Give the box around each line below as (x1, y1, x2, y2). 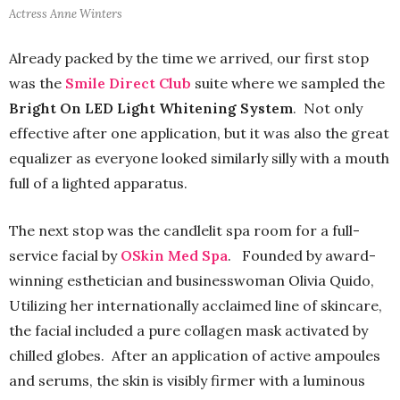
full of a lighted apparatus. (9, 174, 187, 193)
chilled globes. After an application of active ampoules (9, 346, 380, 365)
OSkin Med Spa (121, 246, 228, 265)
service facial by (9, 246, 121, 265)
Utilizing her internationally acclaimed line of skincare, (9, 296, 382, 315)
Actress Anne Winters (9, 6, 122, 22)
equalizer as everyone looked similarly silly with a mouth (9, 149, 389, 168)
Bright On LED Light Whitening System (9, 99, 293, 118)
